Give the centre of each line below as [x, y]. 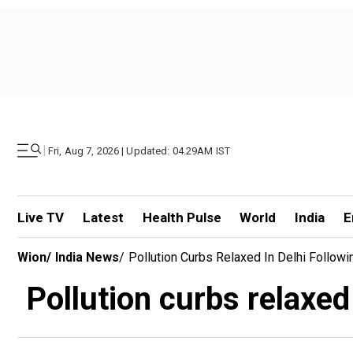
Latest [103, 217]
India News [87, 257]
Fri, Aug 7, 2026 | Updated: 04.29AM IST [139, 150]
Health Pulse [182, 217]
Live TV [41, 217]
